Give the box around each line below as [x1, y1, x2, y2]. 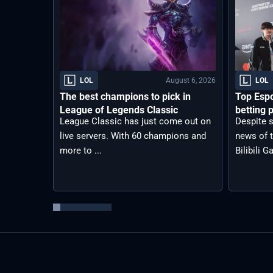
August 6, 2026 [166, 76, 216, 85]
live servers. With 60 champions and [60, 130, 206, 142]
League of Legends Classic [60, 104, 178, 116]
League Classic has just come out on [60, 116, 211, 127]
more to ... [60, 145, 102, 157]
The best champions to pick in [60, 91, 191, 103]
